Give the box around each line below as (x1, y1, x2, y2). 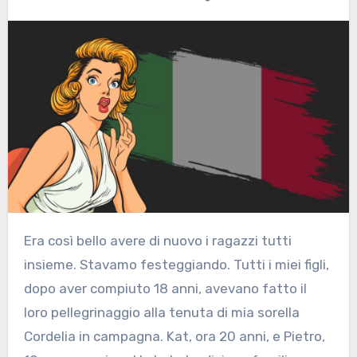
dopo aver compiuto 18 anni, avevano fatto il (23, 280, 307, 297)
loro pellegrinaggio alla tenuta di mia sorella (23, 304, 300, 321)
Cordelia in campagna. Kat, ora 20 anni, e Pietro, (23, 328, 325, 345)
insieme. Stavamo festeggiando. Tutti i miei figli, (23, 257, 329, 273)
